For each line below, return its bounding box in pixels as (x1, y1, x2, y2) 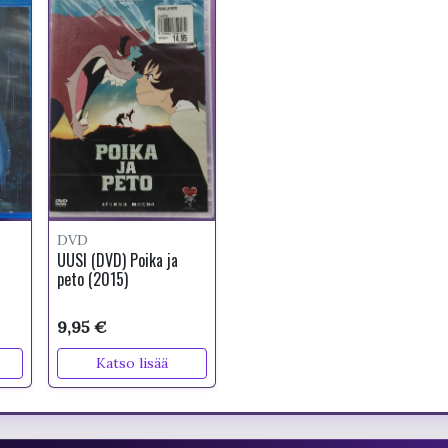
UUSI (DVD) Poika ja (57, 248, 179, 272)
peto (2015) (57, 267, 129, 291)
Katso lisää (96, 354, 169, 372)
